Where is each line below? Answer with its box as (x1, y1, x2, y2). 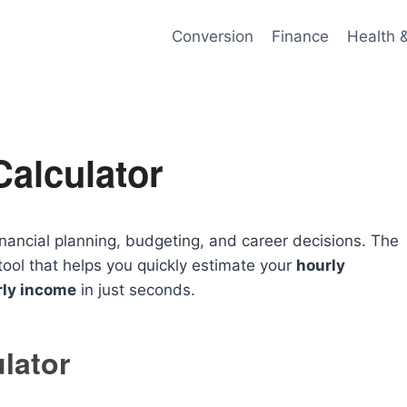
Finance (271, 26, 329, 45)
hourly (296, 256, 345, 274)
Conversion (171, 26, 253, 45)
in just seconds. (76, 281, 195, 299)
